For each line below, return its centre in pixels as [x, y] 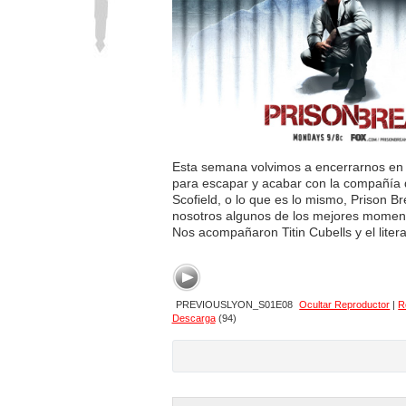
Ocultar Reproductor [345, 304]
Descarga [193, 318]
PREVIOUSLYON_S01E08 [234, 304]
